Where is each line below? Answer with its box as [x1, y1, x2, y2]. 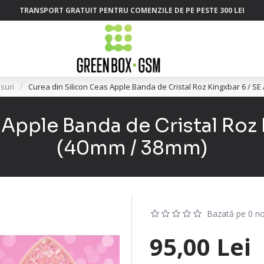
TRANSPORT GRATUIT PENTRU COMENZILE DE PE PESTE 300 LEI [19, 5, 245, 15]
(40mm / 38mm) [57, 136, 207, 160]
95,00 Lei [150, 230, 251, 263]
